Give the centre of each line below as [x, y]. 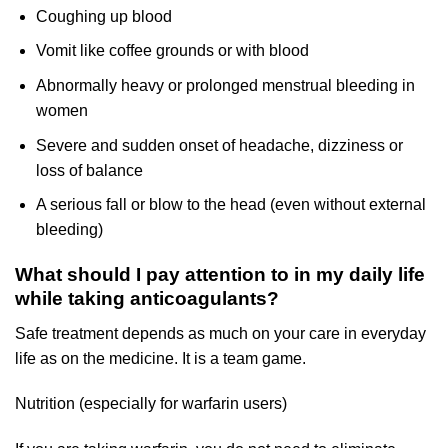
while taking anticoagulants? [147, 298]
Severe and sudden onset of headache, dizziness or [219, 145]
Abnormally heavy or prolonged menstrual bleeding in [225, 86]
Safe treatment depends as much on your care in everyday [220, 333]
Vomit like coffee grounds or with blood [172, 51]
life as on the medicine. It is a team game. [160, 358]
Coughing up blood [103, 16]
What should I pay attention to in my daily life [220, 274]
